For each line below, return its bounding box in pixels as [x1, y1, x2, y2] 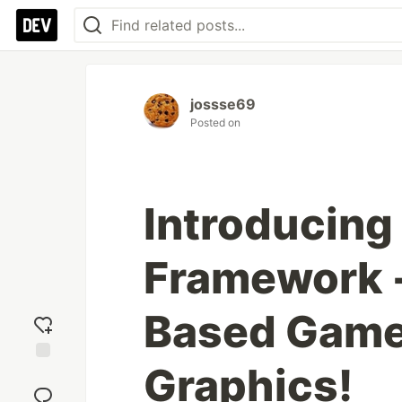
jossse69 [190, 95, 256, 113]
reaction [19, 380, 67, 397]
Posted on [190, 116, 240, 129]
